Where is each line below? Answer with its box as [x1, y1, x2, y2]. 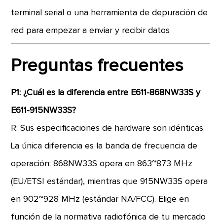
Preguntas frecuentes [11, 57, 184, 75]
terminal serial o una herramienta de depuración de [11, 8, 208, 17]
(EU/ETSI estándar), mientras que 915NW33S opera [11, 177, 208, 186]
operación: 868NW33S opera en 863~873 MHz [11, 159, 193, 168]
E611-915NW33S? [11, 106, 76, 115]
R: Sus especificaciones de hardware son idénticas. [11, 124, 205, 133]
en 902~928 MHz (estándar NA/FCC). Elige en [11, 195, 189, 204]
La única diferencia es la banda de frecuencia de [11, 142, 198, 150]
